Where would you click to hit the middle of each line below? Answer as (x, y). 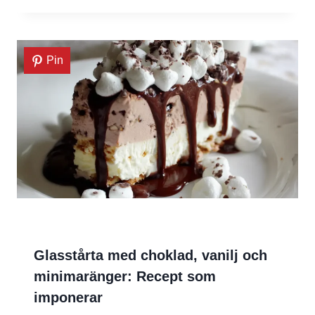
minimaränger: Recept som (125, 277)
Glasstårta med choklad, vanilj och (150, 256)
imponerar (68, 298)
